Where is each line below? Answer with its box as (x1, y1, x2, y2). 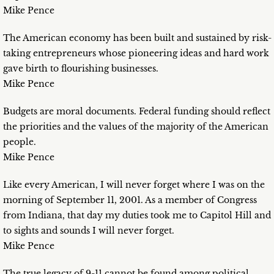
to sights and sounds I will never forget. (3, 225, 174, 237)
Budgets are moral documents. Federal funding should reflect (3, 106, 270, 117)
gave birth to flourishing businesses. (3, 63, 158, 75)
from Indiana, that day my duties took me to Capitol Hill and (3, 210, 271, 221)
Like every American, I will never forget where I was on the (3, 179, 265, 191)
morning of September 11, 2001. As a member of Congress (3, 194, 257, 206)
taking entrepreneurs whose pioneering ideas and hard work (3, 48, 269, 59)
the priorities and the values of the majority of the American (3, 121, 268, 133)
